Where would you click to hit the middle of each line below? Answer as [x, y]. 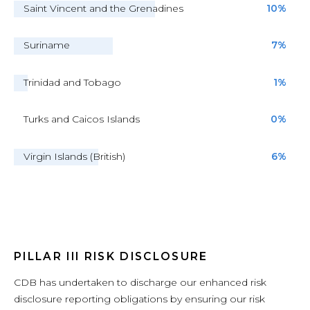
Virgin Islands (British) [74, 156]
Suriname [47, 45]
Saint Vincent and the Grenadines [103, 8]
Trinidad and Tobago [72, 82]
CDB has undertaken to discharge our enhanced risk [140, 282]
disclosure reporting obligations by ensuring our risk [139, 299]
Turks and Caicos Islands [82, 119]
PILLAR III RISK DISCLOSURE [111, 257]
